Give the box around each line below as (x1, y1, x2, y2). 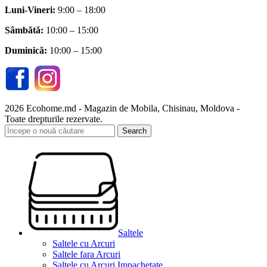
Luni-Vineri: (5, 4, 55, 15)
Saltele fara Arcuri (52, 249, 120, 259)
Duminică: (5, 45, 47, 55)
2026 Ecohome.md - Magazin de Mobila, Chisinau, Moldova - (5, 103, 240, 113)
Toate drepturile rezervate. (5, 113, 103, 124)
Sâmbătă (5, 24, 41, 35)
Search (122, 126, 147, 135)
